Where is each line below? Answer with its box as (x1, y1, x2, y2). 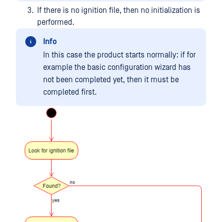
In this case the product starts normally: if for (43, 51, 196, 59)
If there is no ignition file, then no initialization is (37, 6, 200, 15)
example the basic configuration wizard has (43, 63, 191, 72)
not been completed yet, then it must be (43, 75, 179, 84)
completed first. (43, 88, 97, 97)
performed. (37, 18, 74, 27)
